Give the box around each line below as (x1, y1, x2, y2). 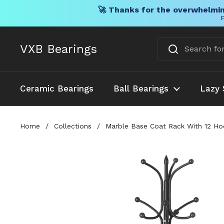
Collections (54, 121, 91, 130)
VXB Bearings (20, 42, 97, 56)
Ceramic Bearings (20, 83, 93, 93)
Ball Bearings (113, 83, 168, 93)
